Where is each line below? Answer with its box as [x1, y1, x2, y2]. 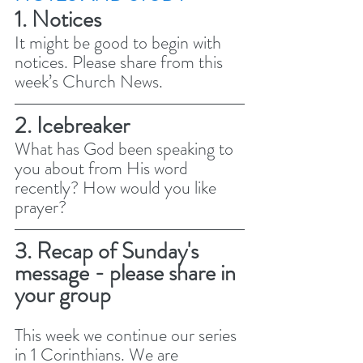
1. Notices [15, 2, 106, 36]
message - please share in [15, 256, 241, 289]
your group [15, 278, 111, 311]
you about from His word [15, 155, 192, 181]
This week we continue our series [15, 322, 241, 348]
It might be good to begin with [15, 29, 225, 55]
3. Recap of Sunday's [15, 234, 203, 267]
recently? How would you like [15, 174, 220, 200]
